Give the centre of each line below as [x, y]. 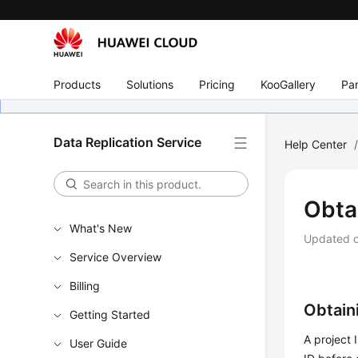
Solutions [150, 84]
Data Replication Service [128, 142]
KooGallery [288, 84]
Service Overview [116, 257]
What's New [101, 228]
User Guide [99, 343]
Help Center [316, 144]
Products [78, 84]
